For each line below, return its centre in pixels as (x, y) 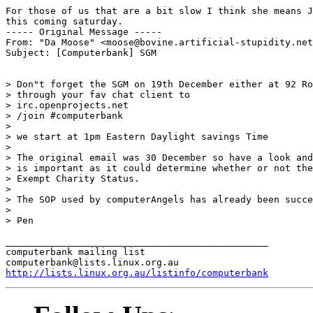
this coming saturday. (64, 21)
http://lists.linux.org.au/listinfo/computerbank (137, 272)
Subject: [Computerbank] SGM (81, 52)
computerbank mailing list (75, 252)
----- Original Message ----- (84, 31)
